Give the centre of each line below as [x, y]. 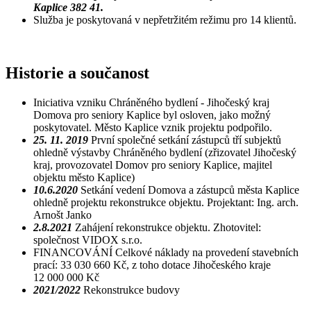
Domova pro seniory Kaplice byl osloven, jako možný [152, 115]
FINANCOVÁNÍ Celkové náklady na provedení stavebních [166, 252]
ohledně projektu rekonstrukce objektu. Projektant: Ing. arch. [166, 202]
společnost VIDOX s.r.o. [88, 239]
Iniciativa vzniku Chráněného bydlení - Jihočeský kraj [151, 102]
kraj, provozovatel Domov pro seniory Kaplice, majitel [153, 165]
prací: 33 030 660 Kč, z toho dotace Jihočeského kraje [152, 264]
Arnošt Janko [62, 215]
